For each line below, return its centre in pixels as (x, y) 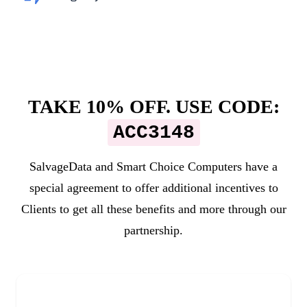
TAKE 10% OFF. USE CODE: (153, 107)
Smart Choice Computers (179, 167)
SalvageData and (73, 167)
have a (260, 167)
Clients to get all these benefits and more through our (153, 209)
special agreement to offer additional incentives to (153, 188)
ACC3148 (153, 133)
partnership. (153, 231)
